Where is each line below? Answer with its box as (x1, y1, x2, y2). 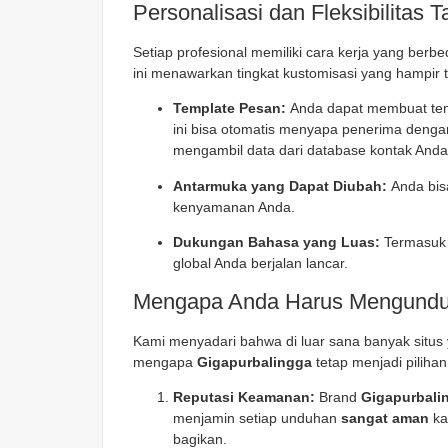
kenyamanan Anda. (173, 198, 295, 215)
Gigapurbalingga (197, 353, 312, 370)
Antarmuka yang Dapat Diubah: (173, 177, 387, 194)
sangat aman (341, 409, 429, 426)
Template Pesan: (173, 100, 286, 117)
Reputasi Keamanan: (173, 388, 315, 405)
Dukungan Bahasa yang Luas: (173, 234, 380, 251)
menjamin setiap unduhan (173, 409, 341, 426)
